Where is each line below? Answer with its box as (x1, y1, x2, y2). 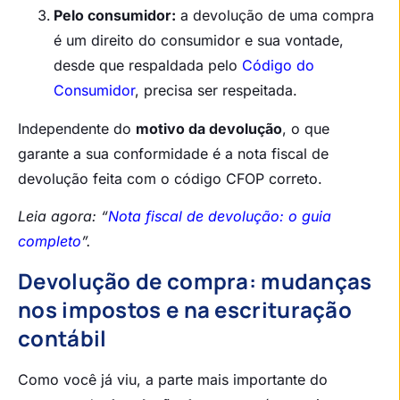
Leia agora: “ (18, 207, 108, 226)
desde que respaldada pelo (54, 55, 242, 74)
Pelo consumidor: (54, 5, 176, 24)
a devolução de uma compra (176, 5, 374, 24)
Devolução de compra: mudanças (18, 265, 372, 296)
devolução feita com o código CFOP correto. (18, 169, 322, 187)
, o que (282, 119, 329, 137)
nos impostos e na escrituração (18, 294, 352, 324)
